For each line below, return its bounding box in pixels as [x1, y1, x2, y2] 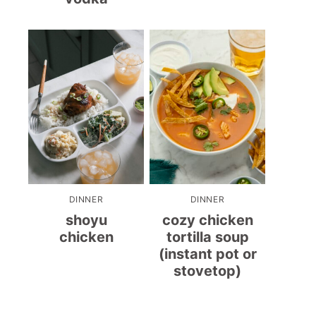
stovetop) [174, 262, 241, 279]
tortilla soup [166, 228, 249, 245]
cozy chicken [162, 211, 253, 229]
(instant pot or [158, 245, 257, 262]
